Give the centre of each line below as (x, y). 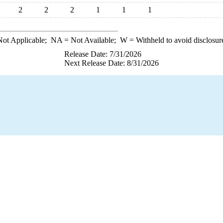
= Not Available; (91, 40)
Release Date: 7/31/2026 (103, 54)
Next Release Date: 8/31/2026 (111, 63)
